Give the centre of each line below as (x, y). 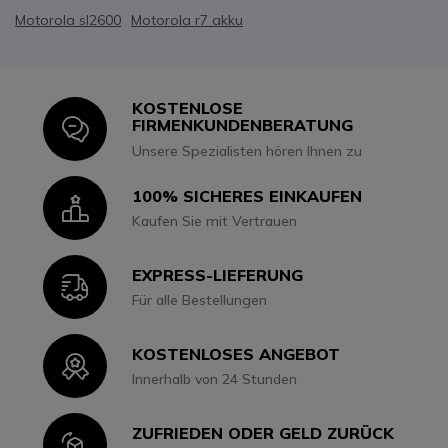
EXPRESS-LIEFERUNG (218, 274)
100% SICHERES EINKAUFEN (247, 195)
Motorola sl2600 (68, 19)
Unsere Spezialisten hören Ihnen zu (247, 150)
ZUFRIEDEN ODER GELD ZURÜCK (263, 432)
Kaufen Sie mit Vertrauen (215, 220)
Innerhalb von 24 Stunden (215, 378)
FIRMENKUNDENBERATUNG (243, 124)
